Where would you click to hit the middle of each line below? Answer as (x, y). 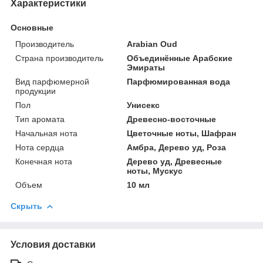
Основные (32, 27)
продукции (36, 91)
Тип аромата (40, 119)
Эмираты (146, 67)
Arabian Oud (152, 44)
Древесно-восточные (172, 119)
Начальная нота (46, 133)
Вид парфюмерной (52, 81)
